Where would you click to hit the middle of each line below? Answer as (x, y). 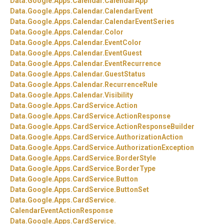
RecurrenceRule (131, 85)
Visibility (119, 95)
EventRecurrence (133, 64)
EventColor (123, 43)
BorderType (136, 169)
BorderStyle (136, 158)
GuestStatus (125, 74)
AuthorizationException (155, 148)
